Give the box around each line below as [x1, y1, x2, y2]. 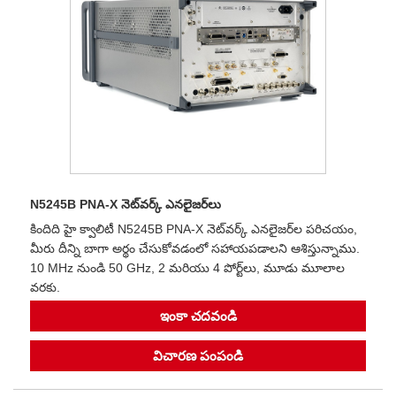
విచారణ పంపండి [153, 347, 243, 363]
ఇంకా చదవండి [159, 308, 237, 324]
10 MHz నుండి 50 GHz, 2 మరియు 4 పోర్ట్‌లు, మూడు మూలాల [30, 260, 345, 275]
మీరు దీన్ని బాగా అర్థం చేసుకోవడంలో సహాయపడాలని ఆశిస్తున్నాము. [30, 240, 360, 255]
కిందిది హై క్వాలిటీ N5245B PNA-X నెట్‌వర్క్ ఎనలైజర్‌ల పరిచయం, [30, 221, 357, 236]
